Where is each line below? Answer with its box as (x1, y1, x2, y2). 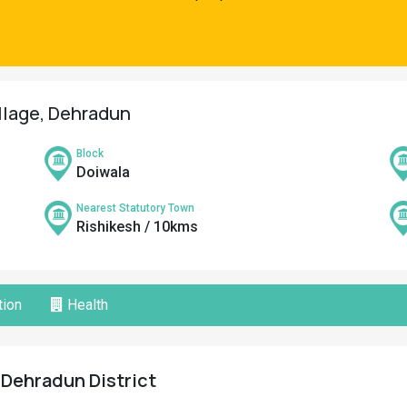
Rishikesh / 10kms (76, 218, 198, 235)
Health (64, 296, 108, 313)
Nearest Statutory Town (76, 202, 194, 214)
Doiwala (76, 164, 130, 181)
